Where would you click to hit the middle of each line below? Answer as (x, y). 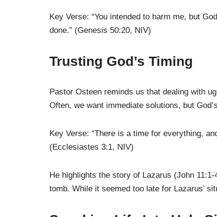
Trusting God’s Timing (121, 61)
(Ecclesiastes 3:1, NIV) (92, 147)
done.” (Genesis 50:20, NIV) (100, 30)
